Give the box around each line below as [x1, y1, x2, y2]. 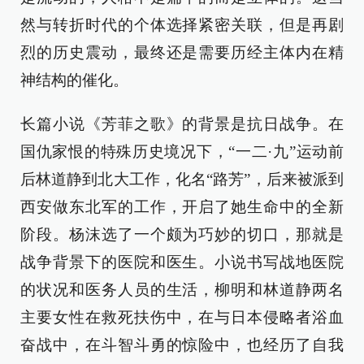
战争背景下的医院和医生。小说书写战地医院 [20, 253, 344, 271]
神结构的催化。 [20, 71, 128, 89]
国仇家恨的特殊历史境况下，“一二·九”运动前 [20, 143, 344, 161]
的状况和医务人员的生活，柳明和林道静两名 [20, 281, 344, 299]
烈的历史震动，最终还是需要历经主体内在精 [20, 44, 344, 62]
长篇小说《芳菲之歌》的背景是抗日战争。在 [20, 115, 344, 133]
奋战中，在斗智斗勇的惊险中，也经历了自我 [20, 336, 344, 354]
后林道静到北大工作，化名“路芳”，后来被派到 [20, 171, 344, 188]
